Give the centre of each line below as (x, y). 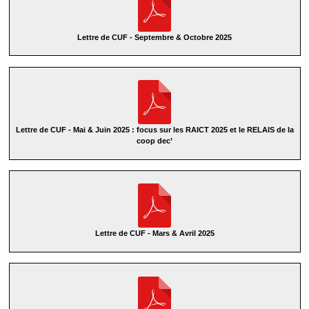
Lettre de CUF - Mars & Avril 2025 (154, 233)
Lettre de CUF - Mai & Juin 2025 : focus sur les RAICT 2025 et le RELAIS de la (154, 130)
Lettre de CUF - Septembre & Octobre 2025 (154, 37)
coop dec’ (154, 141)
